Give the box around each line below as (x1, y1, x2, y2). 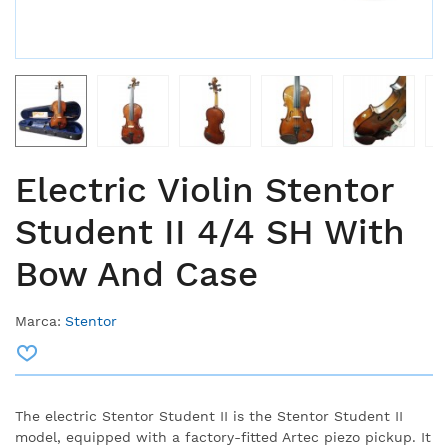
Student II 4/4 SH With (15, 211, 405, 254)
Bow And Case (15, 253, 258, 296)
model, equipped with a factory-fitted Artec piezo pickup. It (15, 429, 431, 446)
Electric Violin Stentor (15, 169, 393, 212)
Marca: (15, 313, 61, 330)
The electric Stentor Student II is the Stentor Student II (15, 408, 403, 425)
